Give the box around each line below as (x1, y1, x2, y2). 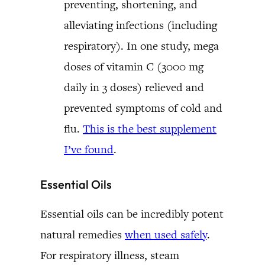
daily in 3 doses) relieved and (64, 79, 204, 95)
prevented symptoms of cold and (64, 100, 222, 115)
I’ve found (64, 141, 114, 157)
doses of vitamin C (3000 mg (64, 59, 203, 74)
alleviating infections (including (64, 17, 217, 33)
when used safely (125, 227, 207, 242)
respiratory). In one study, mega (64, 38, 219, 53)
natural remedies (40, 227, 125, 242)
